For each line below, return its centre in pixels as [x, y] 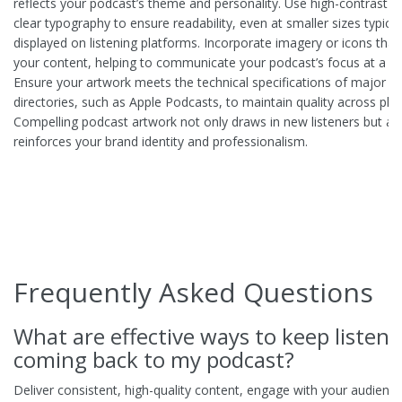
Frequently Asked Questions [193, 293]
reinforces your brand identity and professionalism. [161, 142]
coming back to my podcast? [154, 360]
